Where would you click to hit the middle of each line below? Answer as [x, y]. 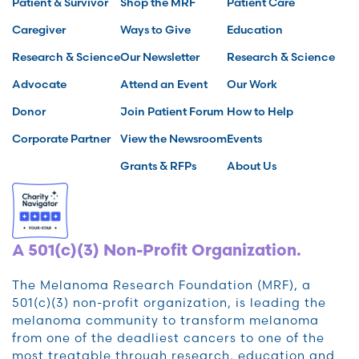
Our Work [252, 85]
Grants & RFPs [158, 166]
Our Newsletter [160, 57]
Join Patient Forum [172, 112]
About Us [252, 166]
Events [244, 139]
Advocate [39, 85]
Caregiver [39, 30]
